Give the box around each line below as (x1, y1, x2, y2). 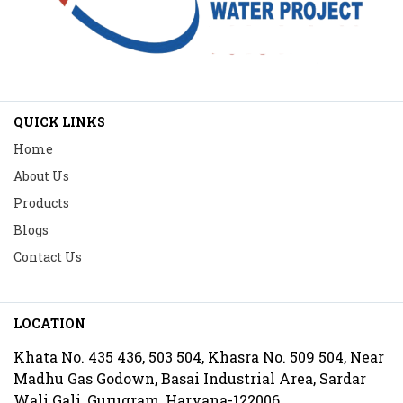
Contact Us (13, 248, 82, 266)
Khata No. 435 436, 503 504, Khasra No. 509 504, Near (13, 347, 384, 367)
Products (13, 194, 69, 212)
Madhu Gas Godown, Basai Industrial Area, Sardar (13, 369, 366, 389)
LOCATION (13, 315, 85, 333)
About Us (13, 167, 69, 185)
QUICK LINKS (13, 113, 105, 131)
